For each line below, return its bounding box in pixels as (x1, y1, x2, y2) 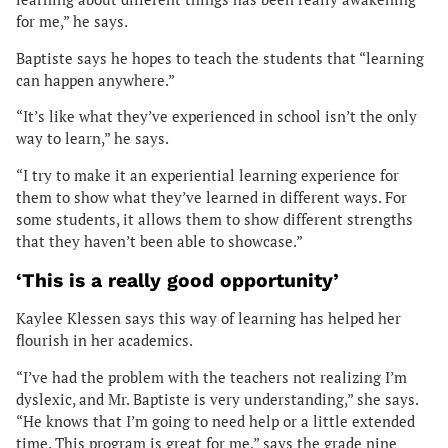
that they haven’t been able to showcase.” (16, 232, 303, 252)
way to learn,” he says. (16, 129, 172, 149)
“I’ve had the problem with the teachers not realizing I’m (16, 367, 407, 387)
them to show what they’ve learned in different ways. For (16, 188, 407, 208)
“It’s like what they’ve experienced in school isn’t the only (16, 107, 417, 127)
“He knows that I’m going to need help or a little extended (16, 411, 415, 431)
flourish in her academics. (16, 331, 196, 351)
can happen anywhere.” (16, 70, 178, 90)
